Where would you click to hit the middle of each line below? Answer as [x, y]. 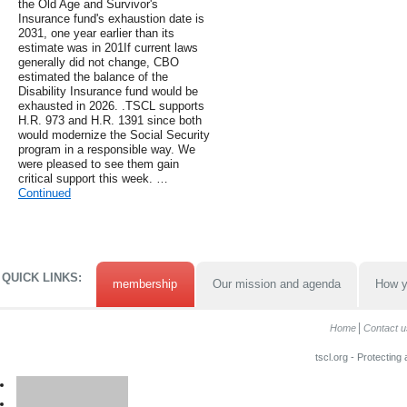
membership [145, 284]
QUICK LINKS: [42, 278]
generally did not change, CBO [99, 63]
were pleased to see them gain [99, 164]
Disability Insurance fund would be [108, 92]
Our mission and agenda [276, 284]
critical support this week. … [93, 179]
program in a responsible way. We [107, 150]
